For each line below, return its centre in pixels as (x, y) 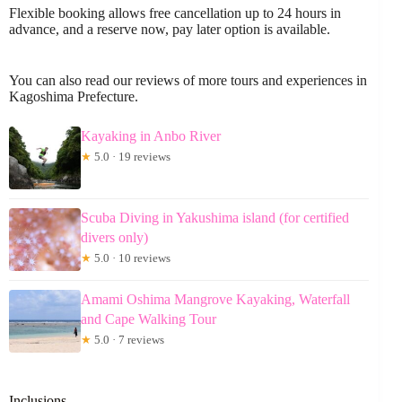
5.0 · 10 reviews (131, 258)
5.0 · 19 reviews (131, 156)
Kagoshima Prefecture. (74, 96)
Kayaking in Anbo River (151, 135)
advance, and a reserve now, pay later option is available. (170, 29)
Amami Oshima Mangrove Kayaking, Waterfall (215, 299)
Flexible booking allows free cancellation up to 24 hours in (175, 13)
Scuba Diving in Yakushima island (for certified (215, 217)
